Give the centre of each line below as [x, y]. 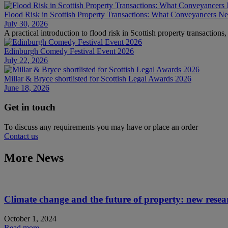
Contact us [21, 136]
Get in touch [30, 107]
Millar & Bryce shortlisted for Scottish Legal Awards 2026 [98, 78]
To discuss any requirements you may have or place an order [101, 127]
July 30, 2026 [26, 23]
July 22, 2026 [26, 60]
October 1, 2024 [30, 219]
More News [34, 158]
